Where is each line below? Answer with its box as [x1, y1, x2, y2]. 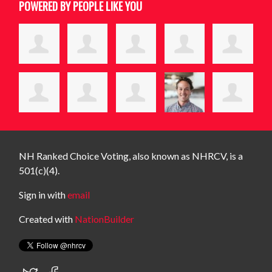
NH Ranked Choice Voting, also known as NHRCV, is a [19, 150, 243, 162]
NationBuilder [75, 213, 135, 225]
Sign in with [19, 189, 68, 201]
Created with [19, 213, 75, 225]
